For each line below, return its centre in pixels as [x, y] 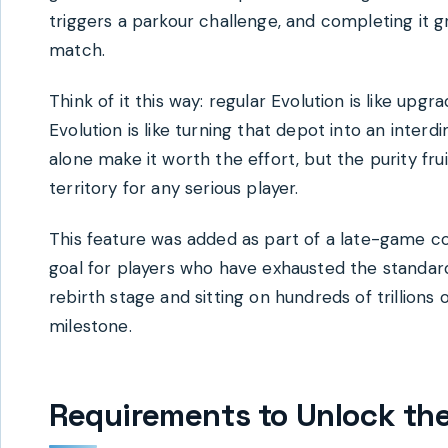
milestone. [90, 326]
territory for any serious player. [174, 188]
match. [77, 50]
